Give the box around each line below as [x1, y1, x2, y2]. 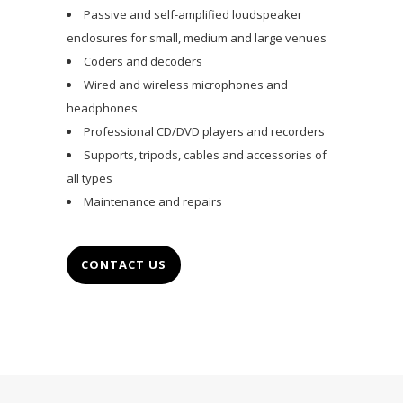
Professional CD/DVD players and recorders [84, 123, 325, 140]
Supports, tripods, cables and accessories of [84, 147, 327, 164]
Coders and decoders [84, 53, 202, 70]
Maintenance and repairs [84, 193, 222, 210]
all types [67, 170, 112, 187]
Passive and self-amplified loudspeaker [84, 6, 302, 23]
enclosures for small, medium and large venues [67, 30, 327, 47]
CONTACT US [81, 256, 166, 273]
